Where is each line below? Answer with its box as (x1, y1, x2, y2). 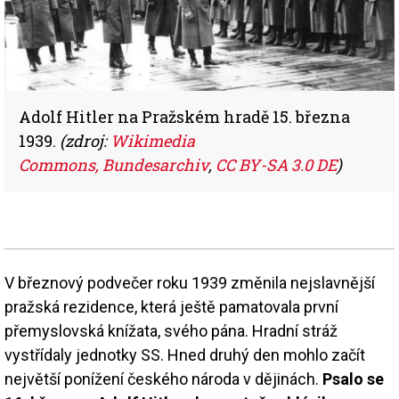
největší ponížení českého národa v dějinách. (4, 369, 322, 388)
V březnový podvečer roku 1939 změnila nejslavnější (4, 273, 375, 292)
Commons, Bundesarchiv (19, 153, 208, 175)
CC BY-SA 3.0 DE (216, 153, 337, 175)
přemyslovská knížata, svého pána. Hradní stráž (4, 321, 338, 340)
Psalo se (322, 369, 384, 388)
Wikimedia (110, 129, 195, 151)
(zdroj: (60, 129, 110, 151)
